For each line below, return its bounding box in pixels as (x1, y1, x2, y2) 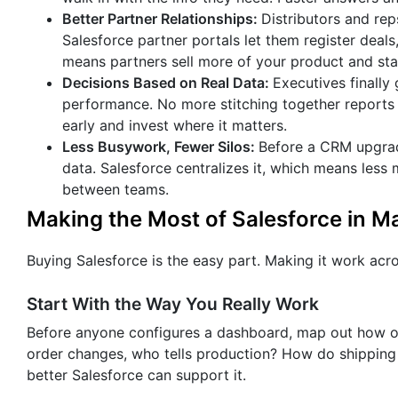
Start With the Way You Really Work (27, 292, 319, 314)
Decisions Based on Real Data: (62, 74, 273, 92)
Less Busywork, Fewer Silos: (62, 138, 259, 156)
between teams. (62, 180, 169, 199)
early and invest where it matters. (62, 116, 287, 135)
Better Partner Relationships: (62, 10, 261, 28)
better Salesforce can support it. (27, 365, 246, 384)
